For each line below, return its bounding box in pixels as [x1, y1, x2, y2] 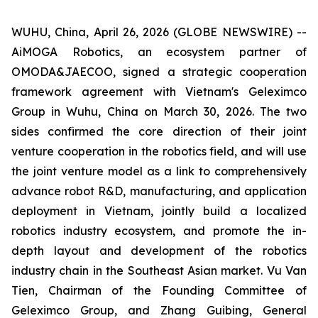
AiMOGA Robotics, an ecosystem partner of [11, 45, 307, 59]
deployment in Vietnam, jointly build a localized [11, 204, 307, 218]
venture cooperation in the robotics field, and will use [11, 144, 307, 158]
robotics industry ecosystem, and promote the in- [11, 224, 307, 238]
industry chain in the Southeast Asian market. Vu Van [11, 263, 307, 278]
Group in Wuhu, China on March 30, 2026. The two [11, 104, 307, 119]
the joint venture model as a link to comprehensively [11, 164, 307, 178]
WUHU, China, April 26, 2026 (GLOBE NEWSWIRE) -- [11, 25, 307, 39]
